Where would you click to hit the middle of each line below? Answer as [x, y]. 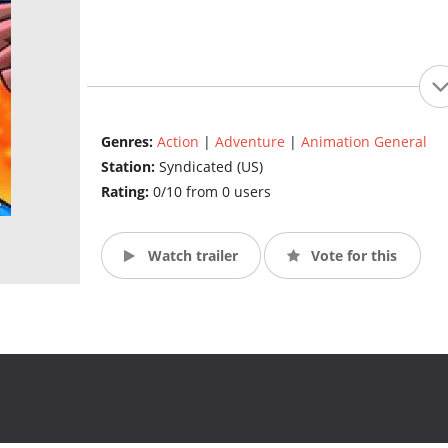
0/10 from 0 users [211, 192]
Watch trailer [190, 255]
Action [177, 142]
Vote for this [352, 255]
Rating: [126, 192]
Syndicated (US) [210, 167]
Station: [129, 167]
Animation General [363, 142]
